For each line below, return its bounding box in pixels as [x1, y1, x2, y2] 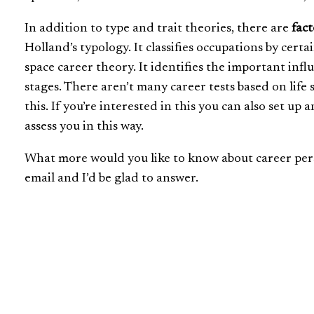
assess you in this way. [25, 120, 144, 133]
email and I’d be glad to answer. [25, 172, 198, 185]
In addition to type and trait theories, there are [25, 22, 292, 35]
